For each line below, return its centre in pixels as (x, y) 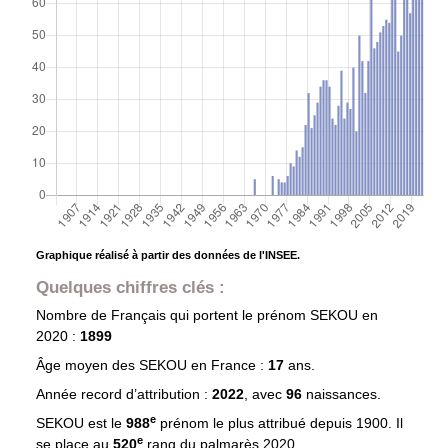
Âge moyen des (87, 365)
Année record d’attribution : (123, 394)
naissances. (343, 394)
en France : (227, 365)
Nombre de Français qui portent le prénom (172, 315)
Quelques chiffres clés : (130, 287)
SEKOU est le (80, 423)
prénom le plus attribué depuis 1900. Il (279, 423)
